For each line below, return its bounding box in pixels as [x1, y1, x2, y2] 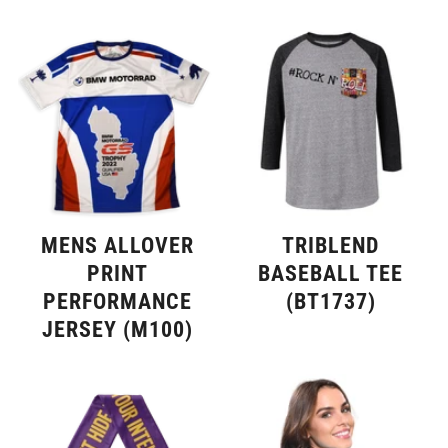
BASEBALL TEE [258, 261, 404, 287]
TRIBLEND [282, 233, 380, 259]
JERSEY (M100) [41, 317, 193, 343]
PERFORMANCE [42, 289, 192, 315]
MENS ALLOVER [40, 233, 194, 259]
